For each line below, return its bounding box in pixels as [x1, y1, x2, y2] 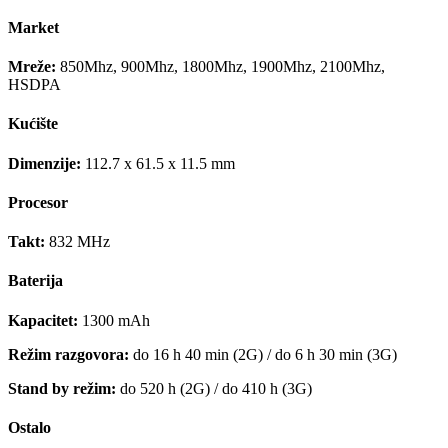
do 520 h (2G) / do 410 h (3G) [116, 379, 312, 397]
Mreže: [8, 58, 56, 76]
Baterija [8, 272, 63, 290]
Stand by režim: [8, 379, 116, 397]
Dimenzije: [8, 154, 81, 172]
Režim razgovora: [8, 345, 129, 363]
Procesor [8, 193, 68, 211]
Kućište [8, 115, 58, 133]
